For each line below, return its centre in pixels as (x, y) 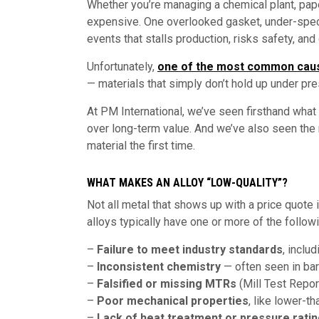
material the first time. (141, 146)
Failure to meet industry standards (190, 250)
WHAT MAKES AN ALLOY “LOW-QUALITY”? (187, 183)
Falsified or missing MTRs (167, 284)
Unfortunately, (122, 67)
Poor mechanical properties (173, 301)
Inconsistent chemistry (159, 267)
